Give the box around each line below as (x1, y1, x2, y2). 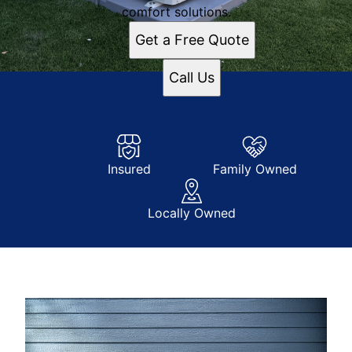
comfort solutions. (121, 4, 231, 20)
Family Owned (212, 161, 297, 177)
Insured (107, 161, 151, 177)
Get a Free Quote (134, 31, 249, 48)
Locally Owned (148, 205, 236, 221)
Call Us (169, 69, 214, 86)
